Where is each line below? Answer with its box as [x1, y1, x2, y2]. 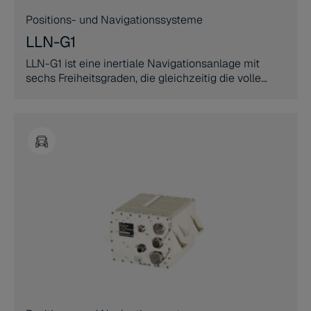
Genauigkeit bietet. [26, 100, 119, 115]
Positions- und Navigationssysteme [26, 12, 203, 27]
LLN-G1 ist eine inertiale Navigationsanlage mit [26, 56, 260, 71]
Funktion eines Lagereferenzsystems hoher [26, 85, 242, 100]
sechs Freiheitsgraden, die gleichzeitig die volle [26, 71, 261, 85]
